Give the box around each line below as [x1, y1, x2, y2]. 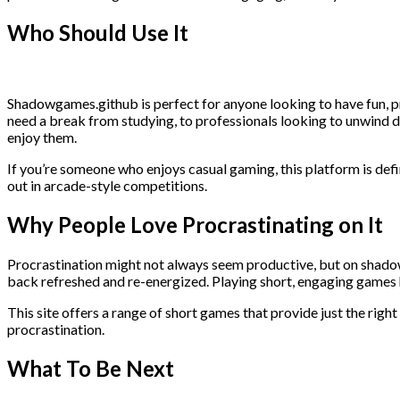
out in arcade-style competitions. [7, 177, 207, 195]
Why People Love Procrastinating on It [7, 212, 383, 238]
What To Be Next [7, 354, 174, 381]
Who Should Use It [7, 20, 188, 46]
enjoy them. [7, 129, 77, 146]
